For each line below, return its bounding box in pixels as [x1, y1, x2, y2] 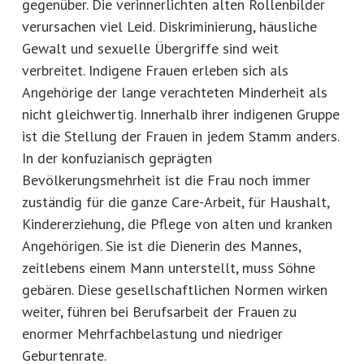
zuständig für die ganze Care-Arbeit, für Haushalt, [22, 192, 329, 211]
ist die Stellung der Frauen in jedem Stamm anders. [22, 126, 339, 145]
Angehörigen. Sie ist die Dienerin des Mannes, [22, 236, 301, 255]
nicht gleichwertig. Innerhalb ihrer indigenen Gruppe [22, 104, 340, 123]
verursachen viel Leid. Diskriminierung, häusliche [22, 16, 317, 36]
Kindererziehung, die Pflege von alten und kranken [22, 214, 332, 233]
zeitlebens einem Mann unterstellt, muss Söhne [22, 258, 315, 277]
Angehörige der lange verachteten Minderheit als [22, 82, 327, 102]
